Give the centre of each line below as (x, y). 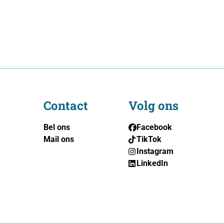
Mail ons (59, 139)
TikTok (149, 139)
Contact (66, 106)
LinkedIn (152, 163)
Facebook (154, 127)
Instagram (155, 151)
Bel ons (57, 127)
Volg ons (154, 106)
